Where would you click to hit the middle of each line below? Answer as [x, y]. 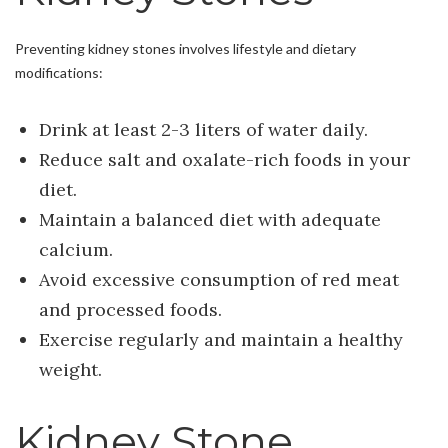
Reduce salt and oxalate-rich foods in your [224, 160]
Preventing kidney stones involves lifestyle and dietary [185, 49]
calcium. [75, 250]
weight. [70, 370]
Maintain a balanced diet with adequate [209, 220]
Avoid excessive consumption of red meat [218, 280]
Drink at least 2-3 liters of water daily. [203, 130]
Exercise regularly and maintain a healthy [220, 340]
